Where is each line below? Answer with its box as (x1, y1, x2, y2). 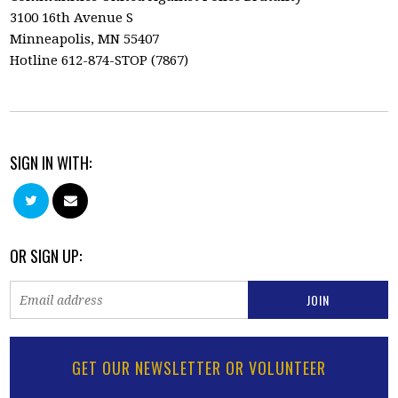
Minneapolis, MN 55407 (10, 31, 160, 47)
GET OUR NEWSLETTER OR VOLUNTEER (72, 356, 326, 379)
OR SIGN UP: (10, 244, 83, 267)
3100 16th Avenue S (10, 10, 134, 26)
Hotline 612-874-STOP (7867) (10, 52, 189, 68)
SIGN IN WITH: (10, 151, 92, 174)
